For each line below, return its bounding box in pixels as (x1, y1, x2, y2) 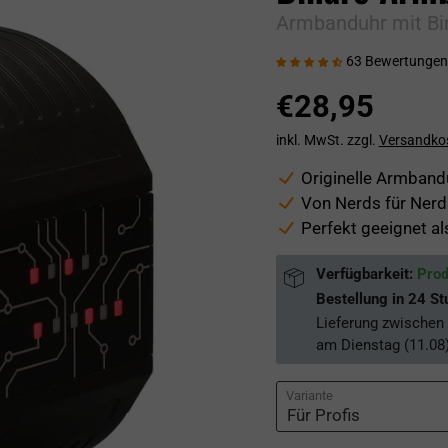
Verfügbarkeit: (315, 265, 417, 284)
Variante (285, 388, 333, 404)
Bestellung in (315, 290, 408, 309)
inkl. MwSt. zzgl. (275, 131, 379, 148)
